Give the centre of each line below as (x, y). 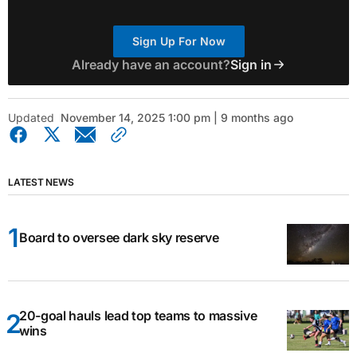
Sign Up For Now (178, 41)
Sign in (251, 64)
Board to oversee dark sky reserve (119, 237)
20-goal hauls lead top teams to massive (138, 316)
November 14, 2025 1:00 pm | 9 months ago (177, 117)
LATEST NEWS (41, 182)
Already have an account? (151, 64)
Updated (31, 117)
